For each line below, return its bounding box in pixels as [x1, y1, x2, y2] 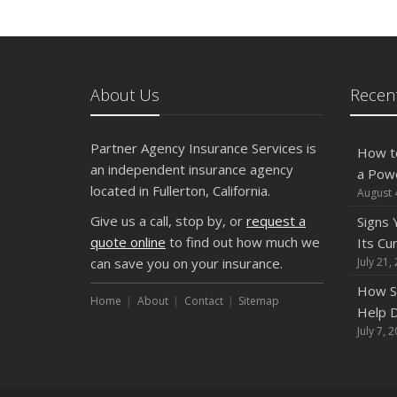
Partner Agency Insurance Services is [90, 139, 316, 157]
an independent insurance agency [90, 160, 293, 178]
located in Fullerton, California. [90, 182, 270, 199]
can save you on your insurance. [90, 254, 283, 272]
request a [246, 212, 306, 230]
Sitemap [238, 293, 280, 308]
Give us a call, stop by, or [90, 212, 246, 230]
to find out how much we [166, 233, 320, 251]
